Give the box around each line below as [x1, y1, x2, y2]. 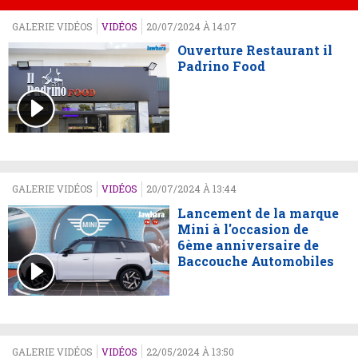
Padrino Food [177, 58, 265, 75]
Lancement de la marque [177, 205, 339, 222]
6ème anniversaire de [177, 237, 319, 254]
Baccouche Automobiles [177, 253, 334, 270]
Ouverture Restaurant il [177, 42, 332, 59]
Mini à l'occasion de [177, 221, 308, 238]
